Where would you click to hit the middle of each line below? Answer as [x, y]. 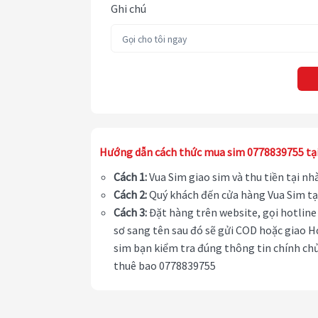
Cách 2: [130, 195]
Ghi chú [128, 9]
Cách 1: [130, 177]
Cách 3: [130, 213]
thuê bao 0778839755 [165, 266]
